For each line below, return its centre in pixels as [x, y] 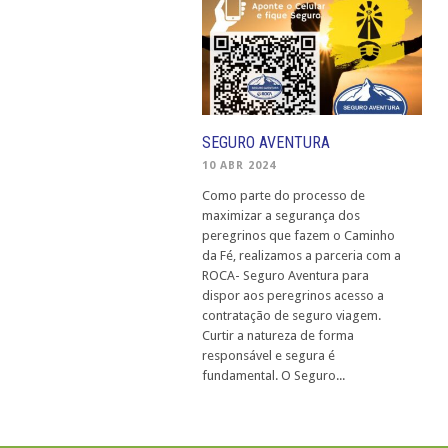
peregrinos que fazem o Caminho [298, 235]
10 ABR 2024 [239, 165]
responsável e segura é [268, 355]
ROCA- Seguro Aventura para [285, 275]
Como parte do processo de [283, 195]
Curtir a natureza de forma [278, 335]
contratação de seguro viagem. [291, 315]
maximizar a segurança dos [281, 215]
